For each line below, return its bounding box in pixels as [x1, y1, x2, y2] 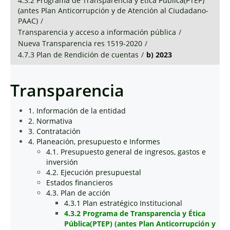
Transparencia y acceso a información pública [18, 27, 176, 37]
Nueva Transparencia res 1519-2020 [18, 39, 142, 48]
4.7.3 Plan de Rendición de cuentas [18, 50, 139, 60]
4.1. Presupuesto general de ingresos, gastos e [46, 147, 206, 157]
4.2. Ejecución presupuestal [46, 167, 141, 177]
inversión [46, 157, 78, 167]
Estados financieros [46, 178, 113, 187]
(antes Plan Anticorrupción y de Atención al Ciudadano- [18, 6, 208, 15]
